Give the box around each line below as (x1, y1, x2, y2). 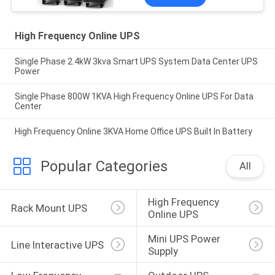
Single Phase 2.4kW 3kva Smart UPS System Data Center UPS (14, 56, 258, 67)
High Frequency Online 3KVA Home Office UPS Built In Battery (14, 126, 252, 137)
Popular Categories (40, 157, 168, 175)
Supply (147, 245, 178, 258)
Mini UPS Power (147, 233, 223, 246)
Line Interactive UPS (10, 239, 104, 252)
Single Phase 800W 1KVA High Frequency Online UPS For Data (14, 91, 254, 102)
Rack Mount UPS (10, 202, 87, 215)
